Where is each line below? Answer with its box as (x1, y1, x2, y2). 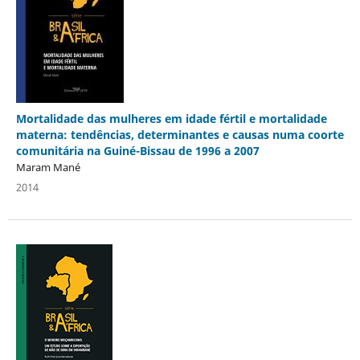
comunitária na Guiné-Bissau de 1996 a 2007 (15, 142, 260, 158)
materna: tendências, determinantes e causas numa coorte (15, 126, 344, 142)
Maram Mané (15, 159, 80, 174)
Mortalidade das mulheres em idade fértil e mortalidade (15, 110, 327, 126)
